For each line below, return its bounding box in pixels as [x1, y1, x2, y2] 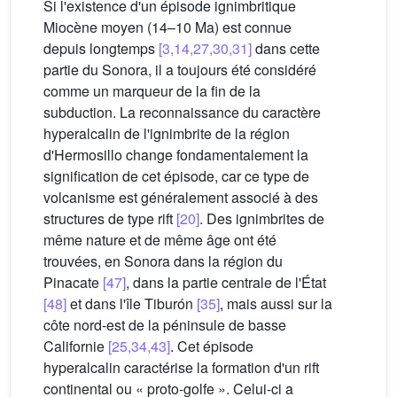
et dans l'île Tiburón [66, 292, 197, 314]
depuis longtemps [43, 37, 159, 58]
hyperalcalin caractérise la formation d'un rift [43, 356, 319, 378]
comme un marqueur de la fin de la [43, 80, 261, 101]
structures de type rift [43, 207, 176, 229]
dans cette [252, 37, 320, 58]
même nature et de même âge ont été [43, 229, 276, 250]
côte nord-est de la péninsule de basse [43, 314, 286, 335]
